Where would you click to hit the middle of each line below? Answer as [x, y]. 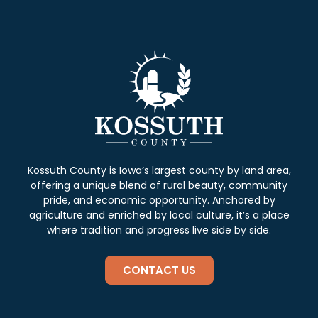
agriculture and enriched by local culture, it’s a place [159, 215]
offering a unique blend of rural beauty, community [159, 186]
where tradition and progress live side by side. [159, 230]
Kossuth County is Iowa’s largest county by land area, [159, 171]
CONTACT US [159, 270]
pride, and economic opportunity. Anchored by [159, 201]
